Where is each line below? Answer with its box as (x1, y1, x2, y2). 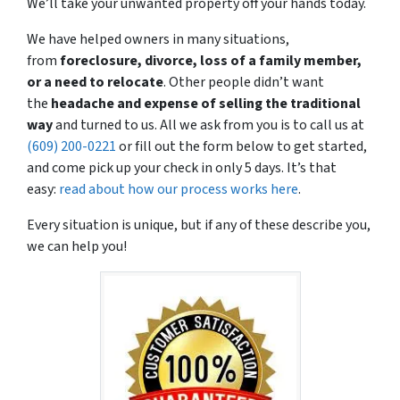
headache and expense (51, 94, 198, 114)
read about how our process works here (59, 179, 298, 200)
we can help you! (27, 237, 127, 257)
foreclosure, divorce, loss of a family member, (60, 51, 362, 71)
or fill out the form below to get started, (116, 137, 367, 157)
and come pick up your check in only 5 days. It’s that (27, 158, 337, 179)
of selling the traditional (198, 94, 361, 114)
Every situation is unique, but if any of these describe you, (27, 215, 371, 236)
